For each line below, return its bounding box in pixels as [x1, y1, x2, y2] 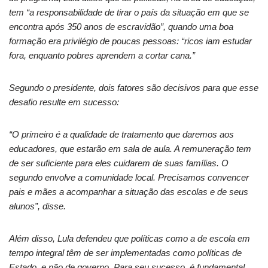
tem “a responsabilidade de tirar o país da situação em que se [9, 7, 249, 17]
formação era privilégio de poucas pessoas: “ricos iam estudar [9, 36, 252, 46]
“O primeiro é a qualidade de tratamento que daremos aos [9, 129, 234, 139]
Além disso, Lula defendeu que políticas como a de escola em [9, 233, 250, 243]
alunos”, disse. [9, 201, 66, 211]
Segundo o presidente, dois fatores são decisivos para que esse [9, 83, 258, 93]
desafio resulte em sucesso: [9, 97, 119, 107]
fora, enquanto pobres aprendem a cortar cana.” [9, 50, 195, 60]
